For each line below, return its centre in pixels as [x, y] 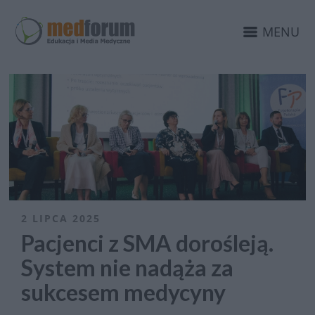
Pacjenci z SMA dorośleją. [148, 243]
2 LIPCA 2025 [61, 218]
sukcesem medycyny [124, 292]
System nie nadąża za [128, 267]
